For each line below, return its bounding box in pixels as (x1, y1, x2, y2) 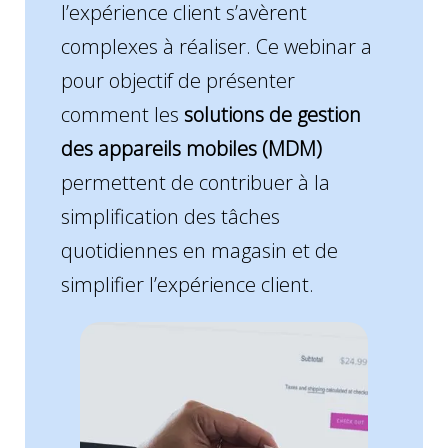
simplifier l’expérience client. (60, 271, 314, 299)
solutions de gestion (183, 101, 361, 129)
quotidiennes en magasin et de (60, 237, 338, 265)
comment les (60, 101, 184, 129)
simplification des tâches (60, 203, 280, 231)
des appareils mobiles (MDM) (60, 135, 322, 163)
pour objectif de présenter (60, 67, 295, 95)
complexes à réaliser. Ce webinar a (60, 33, 372, 61)
